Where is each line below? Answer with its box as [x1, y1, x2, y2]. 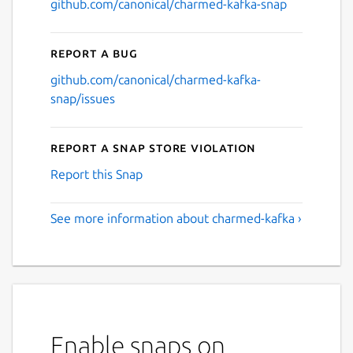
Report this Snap [50, 166, 143, 181]
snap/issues [50, 91, 115, 106]
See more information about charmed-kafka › [50, 210, 302, 225]
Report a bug [50, 45, 138, 60]
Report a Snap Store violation [50, 139, 257, 154]
